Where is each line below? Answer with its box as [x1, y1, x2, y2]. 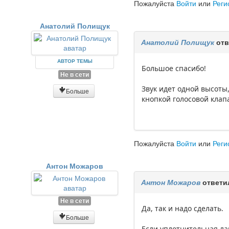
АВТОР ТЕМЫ [57, 57, 93, 65]
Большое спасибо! [142, 63, 207, 74]
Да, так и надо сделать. [142, 203, 224, 214]
